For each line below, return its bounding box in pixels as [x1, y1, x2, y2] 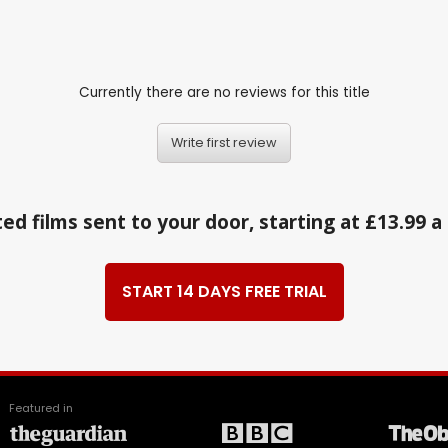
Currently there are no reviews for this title [78, 82, 370, 102]
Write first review [171, 134, 277, 152]
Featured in [9, 400, 74, 417]
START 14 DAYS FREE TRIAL [121, 280, 327, 304]
